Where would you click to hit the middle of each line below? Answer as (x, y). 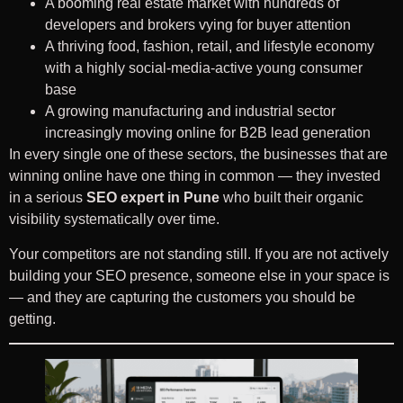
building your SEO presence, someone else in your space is (199, 275)
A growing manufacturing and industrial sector (190, 112)
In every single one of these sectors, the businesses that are (198, 155)
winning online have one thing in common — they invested (195, 176)
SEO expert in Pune (153, 198)
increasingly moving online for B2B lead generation (208, 133)
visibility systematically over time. (114, 219)
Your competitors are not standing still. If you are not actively (199, 254)
